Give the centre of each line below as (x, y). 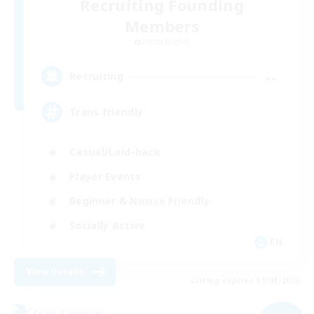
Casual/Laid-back (115, 152)
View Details (56, 271)
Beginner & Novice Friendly (139, 201)
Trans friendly (107, 112)
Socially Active (108, 226)
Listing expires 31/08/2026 (245, 280)
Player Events (105, 177)
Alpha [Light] (166, 41)
